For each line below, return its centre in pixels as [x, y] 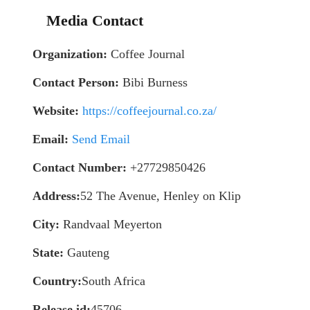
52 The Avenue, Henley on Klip [161, 195]
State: [48, 252]
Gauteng [86, 252]
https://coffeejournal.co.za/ [149, 110]
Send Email [101, 139]
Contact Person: [76, 82]
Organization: [70, 54]
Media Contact [95, 20]
